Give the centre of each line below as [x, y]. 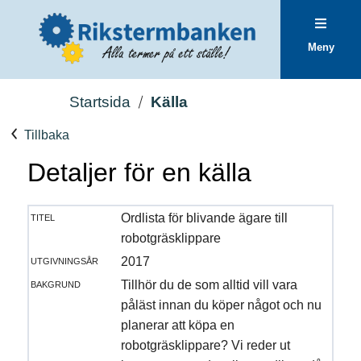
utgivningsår [64, 259]
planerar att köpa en [177, 325]
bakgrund [55, 283]
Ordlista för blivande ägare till [204, 218]
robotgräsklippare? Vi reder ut [205, 345]
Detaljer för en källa [139, 172]
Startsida [100, 102]
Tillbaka [45, 135]
